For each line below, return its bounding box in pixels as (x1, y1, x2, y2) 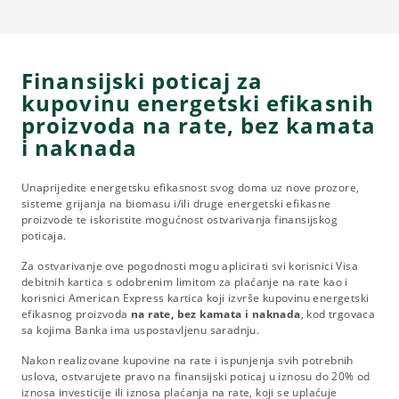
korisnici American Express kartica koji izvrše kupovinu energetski (21, 289, 370, 305)
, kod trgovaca (300, 305, 376, 322)
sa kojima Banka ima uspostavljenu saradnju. (21, 322, 260, 338)
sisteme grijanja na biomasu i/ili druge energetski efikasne (21, 195, 331, 211)
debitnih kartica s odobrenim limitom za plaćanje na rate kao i (21, 273, 348, 289)
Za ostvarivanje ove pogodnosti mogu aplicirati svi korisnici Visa (21, 257, 358, 273)
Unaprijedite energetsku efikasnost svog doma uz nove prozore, (21, 179, 360, 195)
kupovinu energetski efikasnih (21, 87, 374, 118)
